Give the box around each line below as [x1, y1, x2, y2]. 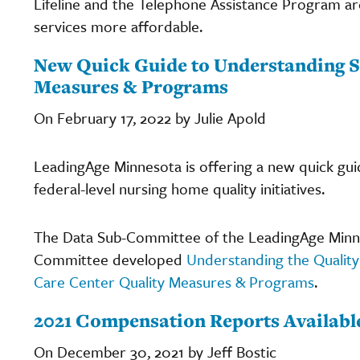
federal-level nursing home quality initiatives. [34, 177, 325, 199]
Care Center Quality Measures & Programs [34, 270, 314, 292]
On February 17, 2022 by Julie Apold [34, 106, 266, 129]
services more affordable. [34, 14, 202, 37]
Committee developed [34, 247, 186, 270]
